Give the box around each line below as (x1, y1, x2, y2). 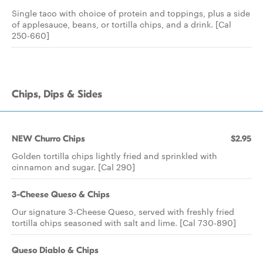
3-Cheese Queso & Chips (12, 189, 110, 200)
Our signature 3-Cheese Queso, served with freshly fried (12, 205, 234, 217)
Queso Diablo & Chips (12, 245, 99, 255)
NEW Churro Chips (12, 133, 85, 144)
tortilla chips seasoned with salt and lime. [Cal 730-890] (12, 217, 236, 228)
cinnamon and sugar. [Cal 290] (12, 161, 135, 173)
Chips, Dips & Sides (12, 88, 102, 100)
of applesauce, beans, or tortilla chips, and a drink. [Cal (12, 18, 231, 30)
